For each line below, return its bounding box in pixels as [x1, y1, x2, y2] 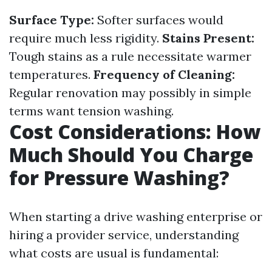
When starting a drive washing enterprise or [9, 209, 262, 224]
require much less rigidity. [9, 30, 162, 46]
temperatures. [9, 67, 93, 82]
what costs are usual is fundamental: [9, 245, 219, 260]
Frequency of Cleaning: [93, 67, 235, 82]
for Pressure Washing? [9, 165, 229, 191]
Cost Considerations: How [9, 118, 260, 144]
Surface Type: [9, 12, 94, 27]
